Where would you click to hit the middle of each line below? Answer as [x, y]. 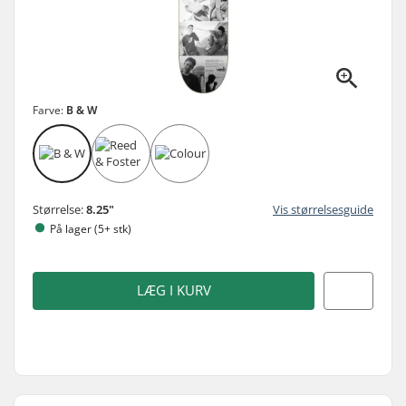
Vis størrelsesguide [323, 209]
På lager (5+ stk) [91, 228]
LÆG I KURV [174, 290]
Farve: [49, 110]
